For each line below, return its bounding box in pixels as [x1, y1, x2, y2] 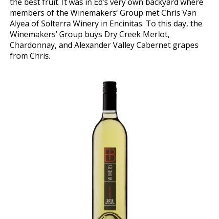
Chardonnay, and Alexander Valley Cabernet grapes [10, 39, 198, 50]
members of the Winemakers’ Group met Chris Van [10, 7, 197, 18]
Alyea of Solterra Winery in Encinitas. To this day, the [10, 18, 202, 29]
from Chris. [10, 50, 50, 61]
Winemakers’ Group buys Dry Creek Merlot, [10, 28, 170, 40]
